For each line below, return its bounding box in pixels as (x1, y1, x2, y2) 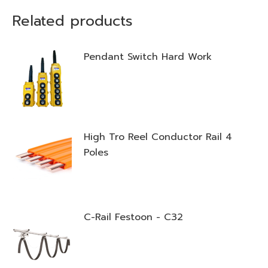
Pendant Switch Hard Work (84, 50, 212, 64)
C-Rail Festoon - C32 (84, 210, 183, 224)
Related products (12, 10, 133, 32)
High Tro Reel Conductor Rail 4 (84, 130, 232, 144)
